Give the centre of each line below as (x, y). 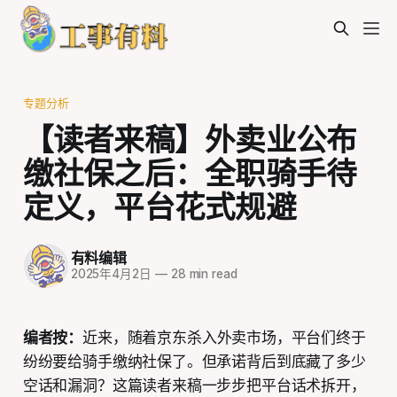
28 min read (202, 274)
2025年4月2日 (111, 274)
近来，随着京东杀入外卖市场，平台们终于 (224, 337)
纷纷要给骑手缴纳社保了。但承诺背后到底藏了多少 (194, 361)
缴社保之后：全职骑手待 (190, 172)
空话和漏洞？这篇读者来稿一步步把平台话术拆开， (194, 385)
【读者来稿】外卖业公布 (190, 139)
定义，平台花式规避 (159, 206)
